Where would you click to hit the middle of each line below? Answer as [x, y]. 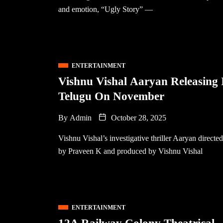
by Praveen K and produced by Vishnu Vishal [130, 151]
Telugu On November [111, 96]
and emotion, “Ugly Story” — [106, 9]
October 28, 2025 [138, 118]
